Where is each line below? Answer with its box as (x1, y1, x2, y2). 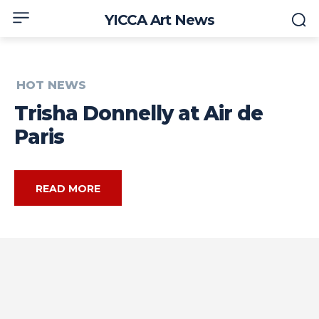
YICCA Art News (104, 11, 214, 28)
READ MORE (36, 182, 100, 196)
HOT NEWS (16, 78, 86, 93)
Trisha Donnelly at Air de (14, 101, 263, 126)
